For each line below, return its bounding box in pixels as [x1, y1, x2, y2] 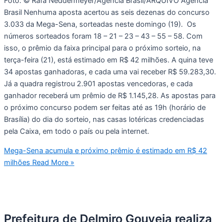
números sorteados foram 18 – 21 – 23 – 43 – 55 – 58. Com [4, 32, 203, 41]
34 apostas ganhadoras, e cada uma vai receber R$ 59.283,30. [4, 67, 216, 77]
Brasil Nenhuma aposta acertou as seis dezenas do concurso [4, 8, 210, 17]
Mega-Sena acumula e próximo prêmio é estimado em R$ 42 [4, 146, 207, 155]
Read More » [30, 158, 74, 167]
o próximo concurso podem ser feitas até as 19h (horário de [4, 103, 206, 112]
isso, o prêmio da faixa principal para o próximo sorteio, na [4, 44, 201, 53]
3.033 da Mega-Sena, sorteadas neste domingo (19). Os [4, 20, 196, 29]
